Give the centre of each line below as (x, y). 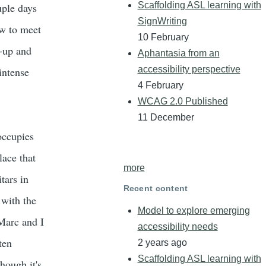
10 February (163, 37)
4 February (160, 85)
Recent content (156, 188)
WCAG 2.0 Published (183, 102)
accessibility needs (178, 227)
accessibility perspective (189, 69)
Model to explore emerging (194, 211)
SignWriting (162, 21)
